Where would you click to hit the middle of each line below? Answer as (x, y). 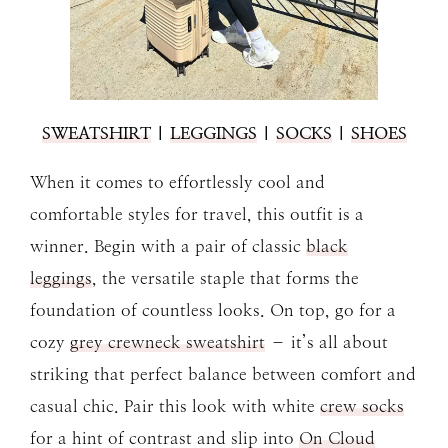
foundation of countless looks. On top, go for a (213, 310)
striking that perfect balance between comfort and (223, 374)
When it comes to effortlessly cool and (177, 182)
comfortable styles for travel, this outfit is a (197, 214)
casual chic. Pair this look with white (175, 406)
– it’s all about (326, 342)
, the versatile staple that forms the (225, 278)
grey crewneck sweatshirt (167, 342)
